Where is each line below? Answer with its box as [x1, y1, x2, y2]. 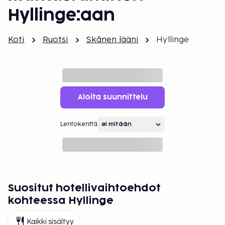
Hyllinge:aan [8, 8, 115, 24]
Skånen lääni [86, 35, 139, 45]
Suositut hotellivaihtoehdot [8, 183, 161, 193]
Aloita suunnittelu [77, 94, 148, 100]
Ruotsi [42, 35, 68, 45]
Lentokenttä [60, 121, 97, 128]
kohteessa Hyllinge [8, 196, 114, 206]
